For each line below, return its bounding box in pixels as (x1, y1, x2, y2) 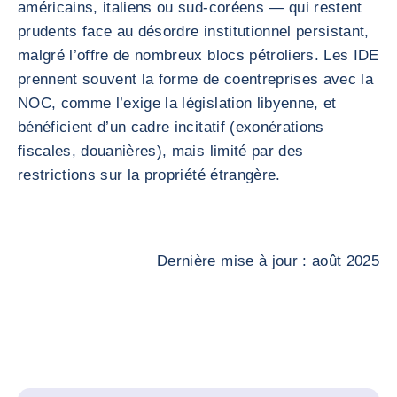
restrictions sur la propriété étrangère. (18, 167, 281, 183)
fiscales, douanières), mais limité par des (18, 143, 304, 160)
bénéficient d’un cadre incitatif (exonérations (18, 119, 324, 136)
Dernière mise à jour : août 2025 (157, 253, 379, 269)
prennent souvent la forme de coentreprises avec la (18, 71, 373, 88)
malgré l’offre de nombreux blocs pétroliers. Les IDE (18, 47, 379, 64)
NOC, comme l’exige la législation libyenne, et (18, 95, 337, 112)
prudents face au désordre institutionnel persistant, (18, 23, 370, 40)
